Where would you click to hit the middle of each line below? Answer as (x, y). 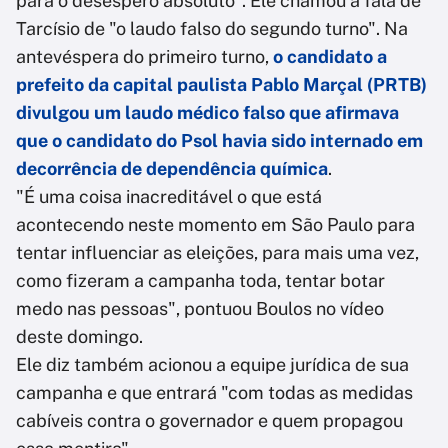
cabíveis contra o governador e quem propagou (209, 421)
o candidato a (330, 57)
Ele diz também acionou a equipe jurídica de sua (212, 365)
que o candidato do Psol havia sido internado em (219, 141)
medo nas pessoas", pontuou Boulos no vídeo (200, 309)
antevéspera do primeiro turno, (144, 57)
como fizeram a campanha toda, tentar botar (200, 281)
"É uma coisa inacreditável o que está (169, 197)
